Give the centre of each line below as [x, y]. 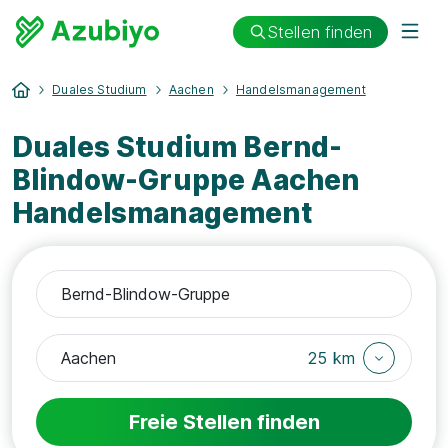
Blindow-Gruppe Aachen [186, 180]
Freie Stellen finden [224, 422]
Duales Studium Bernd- [177, 147]
